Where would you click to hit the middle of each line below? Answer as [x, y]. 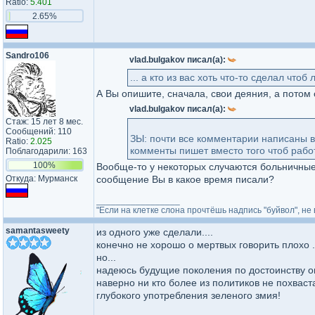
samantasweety [38, 231]
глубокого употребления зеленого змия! [188, 295]
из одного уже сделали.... [155, 232]
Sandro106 [27, 56]
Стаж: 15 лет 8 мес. [44, 122]
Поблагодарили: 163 [46, 151]
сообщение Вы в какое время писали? [185, 179]
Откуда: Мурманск [41, 179]
